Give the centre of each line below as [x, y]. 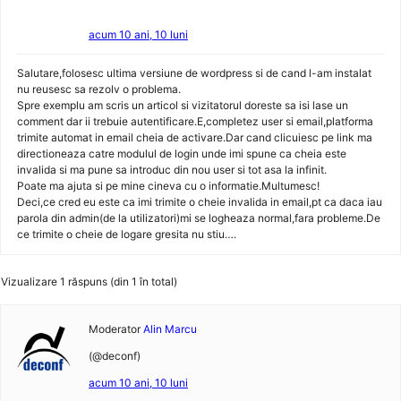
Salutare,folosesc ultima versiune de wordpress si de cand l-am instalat [194, 73]
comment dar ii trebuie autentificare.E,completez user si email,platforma [195, 121]
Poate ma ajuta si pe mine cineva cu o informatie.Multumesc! [168, 186]
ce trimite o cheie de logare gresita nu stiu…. [127, 234]
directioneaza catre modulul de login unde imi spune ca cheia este [182, 154]
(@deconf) [115, 356]
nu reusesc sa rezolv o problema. [99, 89]
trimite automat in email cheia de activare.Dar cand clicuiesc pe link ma [195, 137]
